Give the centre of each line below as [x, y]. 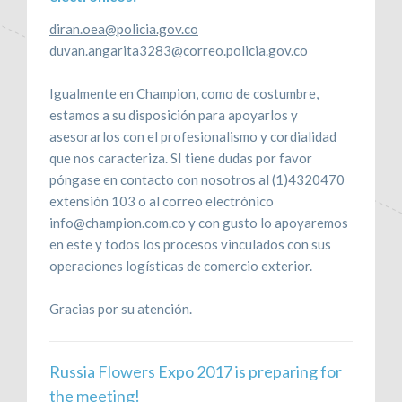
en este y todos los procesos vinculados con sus [190, 244]
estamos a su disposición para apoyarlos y [174, 114]
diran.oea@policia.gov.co [124, 28]
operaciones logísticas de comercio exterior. [181, 265]
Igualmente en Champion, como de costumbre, [184, 93]
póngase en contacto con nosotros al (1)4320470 [197, 179]
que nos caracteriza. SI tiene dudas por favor [181, 157]
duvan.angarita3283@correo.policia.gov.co [179, 50]
